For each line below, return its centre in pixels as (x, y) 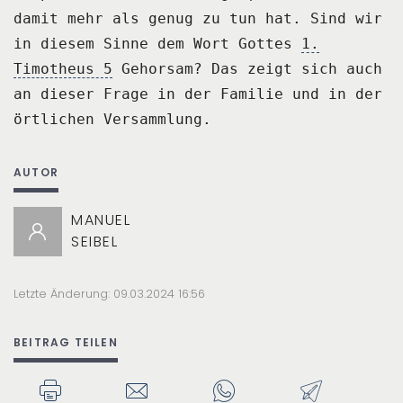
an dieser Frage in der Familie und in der (198, 94)
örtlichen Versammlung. (112, 120)
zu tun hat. (252, 19)
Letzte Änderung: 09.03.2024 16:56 (109, 293)
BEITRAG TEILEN (66, 342)
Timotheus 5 (63, 69)
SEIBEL (94, 242)
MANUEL (101, 220)
